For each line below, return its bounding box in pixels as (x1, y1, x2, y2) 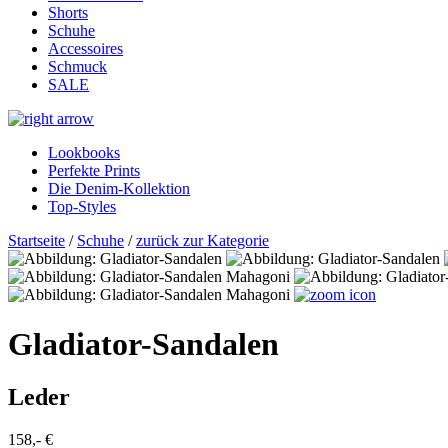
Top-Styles (48, 198, 116, 216)
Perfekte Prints (48, 162, 140, 180)
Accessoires (48, 40, 123, 58)
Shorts (48, 4, 88, 22)
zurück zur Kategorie (136, 232, 269, 250)
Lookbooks (48, 144, 120, 162)
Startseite (8, 232, 65, 250)
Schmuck (48, 58, 107, 76)
